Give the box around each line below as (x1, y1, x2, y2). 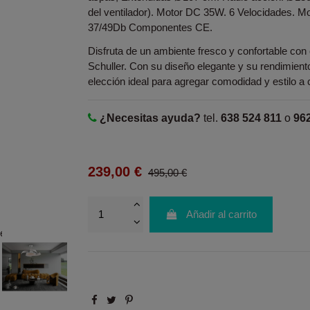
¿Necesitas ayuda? (100, 112, 201, 124)
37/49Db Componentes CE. (88, 21, 212, 33)
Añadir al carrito (186, 208, 257, 220)
